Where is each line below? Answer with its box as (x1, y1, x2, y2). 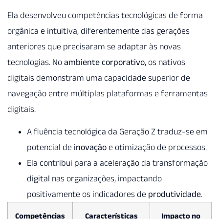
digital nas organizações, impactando (27, 174, 162, 184)
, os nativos (145, 57, 185, 67)
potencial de (27, 142, 74, 153)
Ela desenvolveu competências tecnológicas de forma (7, 10, 203, 20)
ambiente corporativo (64, 57, 145, 67)
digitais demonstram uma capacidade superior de (7, 72, 190, 83)
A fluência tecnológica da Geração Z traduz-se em (27, 127, 208, 137)
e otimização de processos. (107, 142, 207, 153)
